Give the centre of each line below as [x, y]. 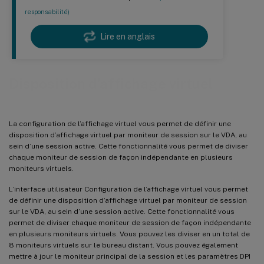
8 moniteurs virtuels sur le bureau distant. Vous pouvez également [123, 245]
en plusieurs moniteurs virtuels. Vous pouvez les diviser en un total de [129, 234]
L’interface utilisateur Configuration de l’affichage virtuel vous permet [128, 189]
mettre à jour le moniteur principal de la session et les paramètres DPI [130, 256]
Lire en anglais [128, 37]
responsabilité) [47, 12]
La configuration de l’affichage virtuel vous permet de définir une [120, 123]
